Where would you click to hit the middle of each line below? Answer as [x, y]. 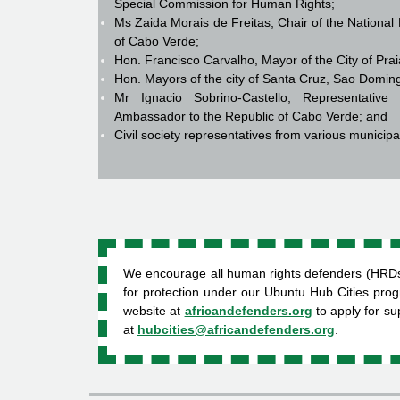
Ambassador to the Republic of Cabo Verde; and [251, 117]
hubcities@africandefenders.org [236, 330]
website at [154, 311]
